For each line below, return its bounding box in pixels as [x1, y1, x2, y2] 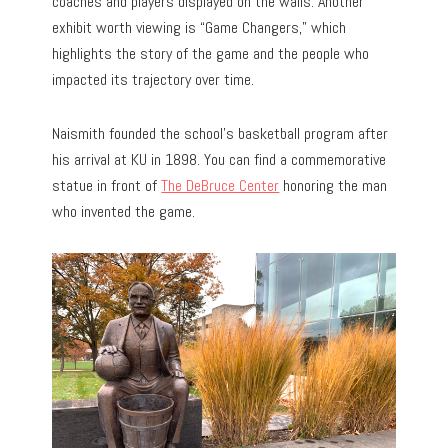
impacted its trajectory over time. [52, 68, 255, 90]
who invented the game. [52, 200, 196, 222]
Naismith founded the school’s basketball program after [52, 122, 389, 144]
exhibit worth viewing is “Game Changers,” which [52, 16, 347, 38]
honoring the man [279, 174, 388, 196]
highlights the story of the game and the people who [52, 42, 370, 64]
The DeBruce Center [161, 174, 280, 196]
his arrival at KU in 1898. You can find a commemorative [52, 148, 387, 170]
